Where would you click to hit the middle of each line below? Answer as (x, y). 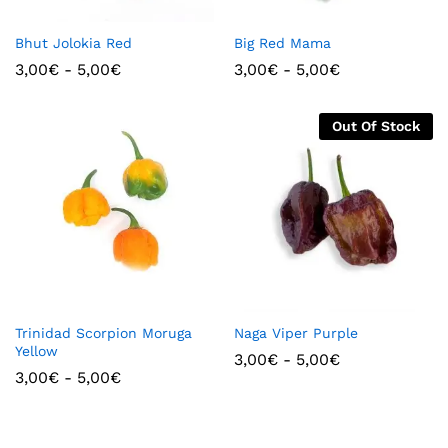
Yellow (36, 350)
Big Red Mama (282, 42)
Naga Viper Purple (296, 332)
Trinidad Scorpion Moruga (103, 332)
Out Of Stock (376, 125)
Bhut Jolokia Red (73, 42)
